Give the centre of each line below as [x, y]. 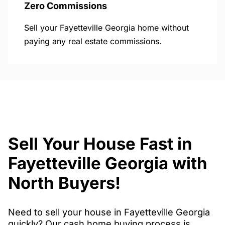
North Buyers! [64, 183]
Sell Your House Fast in [100, 144]
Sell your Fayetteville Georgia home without [106, 27]
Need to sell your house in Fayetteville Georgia [109, 212]
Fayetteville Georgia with [108, 163]
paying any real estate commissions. [93, 41]
